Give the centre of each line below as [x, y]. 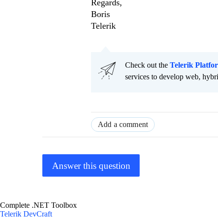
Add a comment [123, 125]
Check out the [147, 65]
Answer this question [91, 165]
